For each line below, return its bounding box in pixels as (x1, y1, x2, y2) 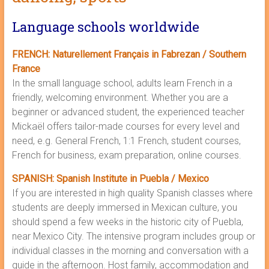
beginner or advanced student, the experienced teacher (11, 106, 244, 118)
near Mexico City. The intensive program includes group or (11, 231, 255, 242)
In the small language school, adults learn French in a (11, 77, 232, 89)
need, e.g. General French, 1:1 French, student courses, (11, 135, 241, 147)
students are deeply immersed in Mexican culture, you (11, 202, 237, 213)
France (11, 63, 40, 74)
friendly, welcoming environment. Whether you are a (11, 92, 228, 103)
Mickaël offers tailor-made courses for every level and (11, 121, 240, 132)
